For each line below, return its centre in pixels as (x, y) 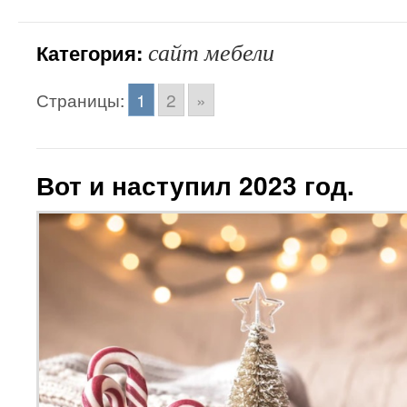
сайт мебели (211, 52)
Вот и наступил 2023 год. (195, 185)
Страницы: (80, 99)
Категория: (92, 53)
